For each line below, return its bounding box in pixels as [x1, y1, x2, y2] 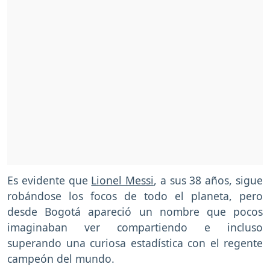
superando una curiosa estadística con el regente [7, 236, 263, 251]
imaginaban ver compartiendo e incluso [7, 220, 263, 235]
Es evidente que [7, 173, 92, 188]
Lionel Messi [91, 173, 154, 188]
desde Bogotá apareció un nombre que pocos [7, 204, 263, 219]
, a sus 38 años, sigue [154, 173, 263, 188]
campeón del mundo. [7, 251, 115, 266]
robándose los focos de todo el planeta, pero [7, 189, 263, 204]
